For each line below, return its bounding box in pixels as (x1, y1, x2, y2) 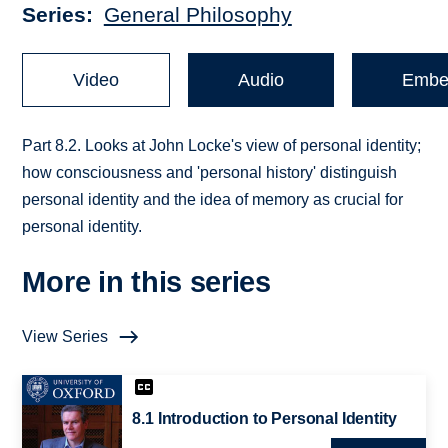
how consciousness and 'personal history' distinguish (22, 164, 398, 182)
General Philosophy (103, 3, 292, 27)
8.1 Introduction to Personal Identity (132, 410, 397, 428)
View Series (22, 328, 109, 346)
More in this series (22, 266, 271, 299)
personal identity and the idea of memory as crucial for (22, 191, 404, 209)
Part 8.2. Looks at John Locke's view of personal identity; (22, 137, 422, 155)
